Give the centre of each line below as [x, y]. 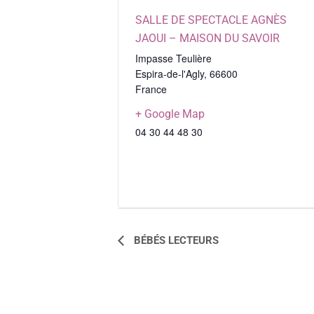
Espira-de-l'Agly [170, 74]
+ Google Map [170, 114]
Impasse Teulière [173, 59]
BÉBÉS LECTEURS [175, 240]
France [151, 89]
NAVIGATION [160, 239]
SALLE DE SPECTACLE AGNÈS [211, 20]
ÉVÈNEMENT [160, 256]
